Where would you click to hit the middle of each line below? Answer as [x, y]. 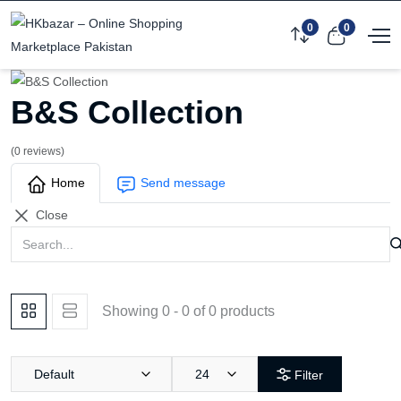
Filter [307, 375]
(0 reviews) [38, 152]
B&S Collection [127, 113]
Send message [181, 183]
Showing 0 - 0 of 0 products [188, 311]
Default [54, 374]
